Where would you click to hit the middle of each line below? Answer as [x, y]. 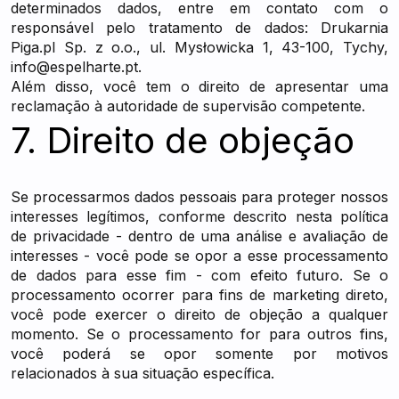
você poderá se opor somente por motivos [199, 354]
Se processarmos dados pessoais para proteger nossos [199, 197]
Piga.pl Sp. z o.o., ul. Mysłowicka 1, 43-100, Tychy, [199, 47]
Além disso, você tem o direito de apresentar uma [199, 86]
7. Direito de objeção [183, 140]
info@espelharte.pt [74, 67]
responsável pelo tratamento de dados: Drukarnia [199, 28]
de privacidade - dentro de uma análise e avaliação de [199, 236]
